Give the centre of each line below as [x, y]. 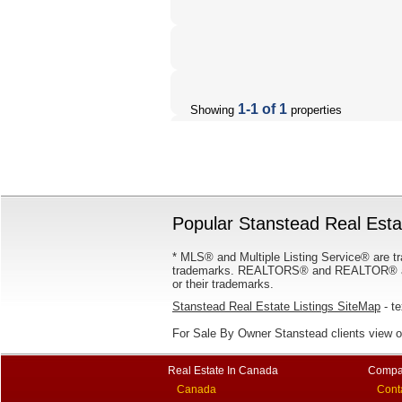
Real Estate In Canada [223, 371]
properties [315, 110]
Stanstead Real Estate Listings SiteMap [276, 306]
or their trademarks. [223, 284]
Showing [205, 110]
